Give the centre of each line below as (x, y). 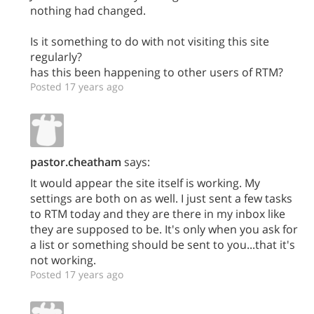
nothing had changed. (88, 11)
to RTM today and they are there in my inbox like (158, 214)
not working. (63, 260)
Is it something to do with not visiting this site (150, 41)
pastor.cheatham (76, 162)
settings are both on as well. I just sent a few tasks (161, 198)
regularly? (56, 57)
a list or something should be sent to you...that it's (163, 245)
